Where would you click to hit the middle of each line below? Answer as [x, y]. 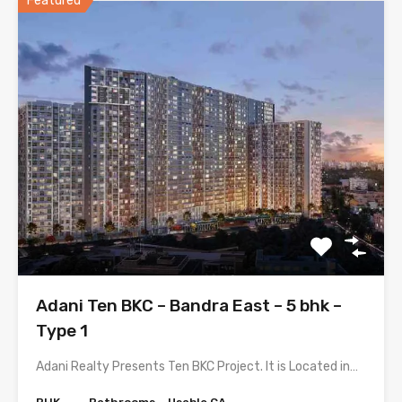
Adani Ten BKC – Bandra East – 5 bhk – [189, 306]
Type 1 [62, 331]
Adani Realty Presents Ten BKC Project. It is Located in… [197, 367]
